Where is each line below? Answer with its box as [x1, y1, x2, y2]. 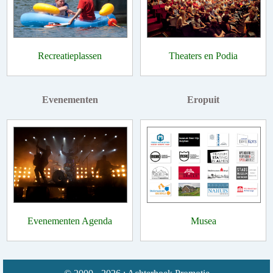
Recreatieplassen [38, 51, 102, 62]
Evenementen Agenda [27, 215, 112, 226]
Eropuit [187, 94, 219, 105]
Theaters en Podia [169, 51, 238, 62]
